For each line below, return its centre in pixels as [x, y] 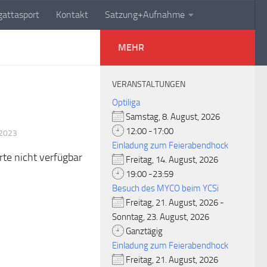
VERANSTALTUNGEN [149, 84]
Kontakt [72, 15]
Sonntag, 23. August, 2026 [164, 217]
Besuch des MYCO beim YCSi [165, 188]
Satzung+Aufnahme [145, 15]
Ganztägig [143, 231]
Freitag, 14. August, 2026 [175, 160]
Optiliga [126, 103]
